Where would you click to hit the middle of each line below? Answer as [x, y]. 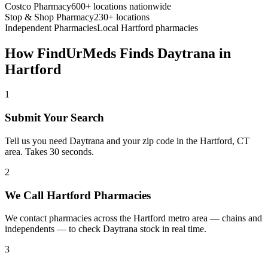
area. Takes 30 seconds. [49, 151]
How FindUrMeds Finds [81, 53]
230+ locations [122, 17]
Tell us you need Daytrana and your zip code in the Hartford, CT [127, 141]
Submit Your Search [54, 118]
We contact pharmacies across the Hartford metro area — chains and [133, 218]
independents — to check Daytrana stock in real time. [106, 229]
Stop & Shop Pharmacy [49, 17]
